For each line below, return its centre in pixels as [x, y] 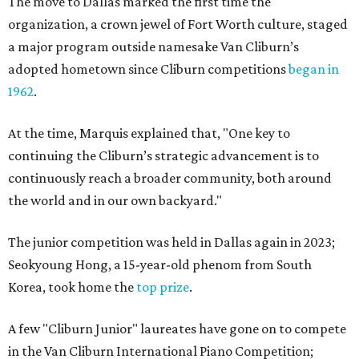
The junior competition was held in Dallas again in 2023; [171, 242]
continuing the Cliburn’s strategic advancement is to [163, 156]
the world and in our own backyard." [115, 201]
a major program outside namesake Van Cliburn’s [153, 47]
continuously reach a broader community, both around [170, 178]
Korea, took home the [72, 287]
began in [314, 69]
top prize [163, 287]
